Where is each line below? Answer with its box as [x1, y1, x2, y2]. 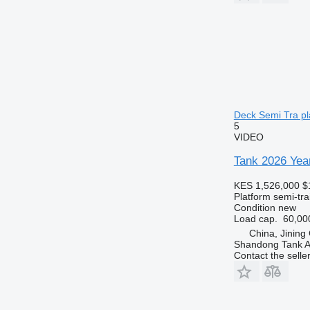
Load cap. [233, 212, 277, 224]
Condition [233, 201, 275, 213]
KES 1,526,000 [233, 179, 300, 191]
